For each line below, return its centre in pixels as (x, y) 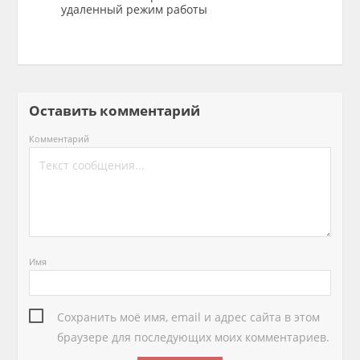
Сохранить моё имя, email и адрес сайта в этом (189, 317)
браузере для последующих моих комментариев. (194, 337)
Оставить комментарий (121, 110)
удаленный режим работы (134, 9)
